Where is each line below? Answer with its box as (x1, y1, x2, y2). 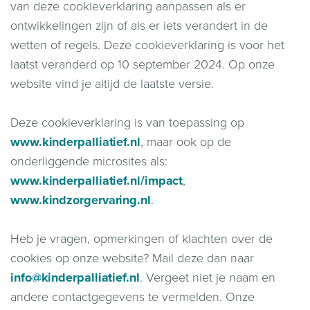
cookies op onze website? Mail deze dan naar (10, 248, 254, 267)
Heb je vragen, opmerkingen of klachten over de (10, 229, 273, 248)
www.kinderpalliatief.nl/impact (10, 171, 183, 190)
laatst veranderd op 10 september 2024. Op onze (10, 55, 275, 73)
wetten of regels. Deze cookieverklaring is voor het (10, 35, 284, 54)
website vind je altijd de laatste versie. (10, 74, 214, 93)
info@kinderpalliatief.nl (10, 268, 140, 286)
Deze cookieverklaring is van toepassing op (10, 113, 244, 131)
